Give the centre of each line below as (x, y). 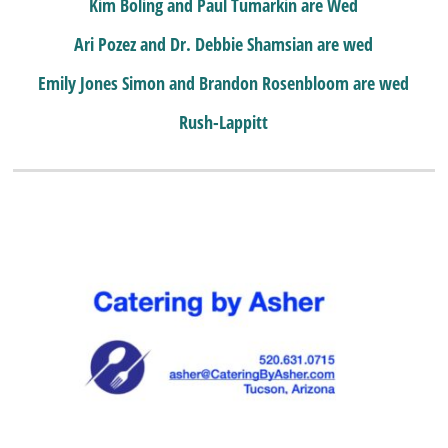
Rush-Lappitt (224, 121)
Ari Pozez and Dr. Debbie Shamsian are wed (224, 43)
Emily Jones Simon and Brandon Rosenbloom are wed (224, 82)
